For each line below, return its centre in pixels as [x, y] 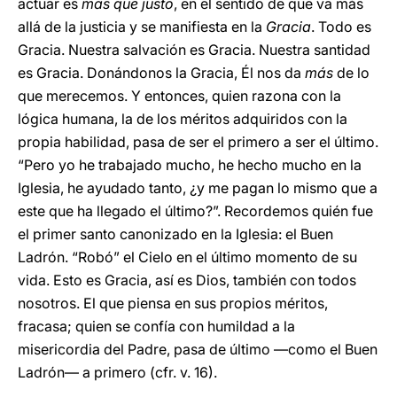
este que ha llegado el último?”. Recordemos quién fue [195, 211]
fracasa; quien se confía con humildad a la [156, 326]
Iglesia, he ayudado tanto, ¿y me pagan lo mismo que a [198, 188]
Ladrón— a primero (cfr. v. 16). [117, 372]
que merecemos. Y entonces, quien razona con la [179, 96]
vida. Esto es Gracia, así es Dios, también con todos [187, 280]
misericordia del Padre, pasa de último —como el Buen [198, 349]
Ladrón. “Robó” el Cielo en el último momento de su [187, 257]
